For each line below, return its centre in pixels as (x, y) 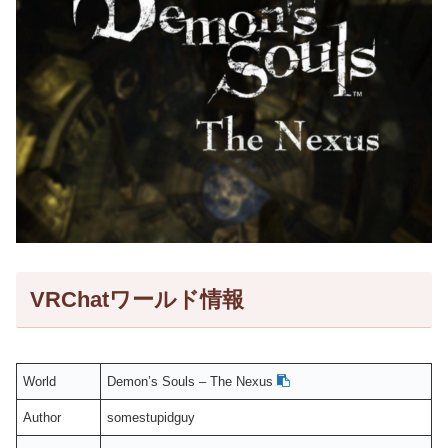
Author (42, 418)
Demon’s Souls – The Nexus (192, 382)
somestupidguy (151, 418)
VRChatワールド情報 (136, 299)
